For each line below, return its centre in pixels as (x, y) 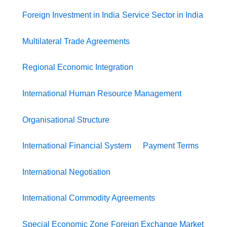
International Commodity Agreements (89, 198)
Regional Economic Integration (78, 67)
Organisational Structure (66, 120)
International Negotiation (66, 172)
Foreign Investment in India (71, 15)
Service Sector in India (163, 15)
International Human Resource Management (102, 93)
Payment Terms (171, 146)
